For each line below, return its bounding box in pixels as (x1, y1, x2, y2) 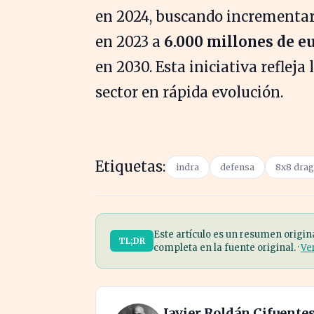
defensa (220, 161, 254, 172)
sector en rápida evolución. (95, 83, 283, 101)
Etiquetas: (95, 157, 165, 175)
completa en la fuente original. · (153, 241, 301, 254)
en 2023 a (95, 32, 164, 50)
